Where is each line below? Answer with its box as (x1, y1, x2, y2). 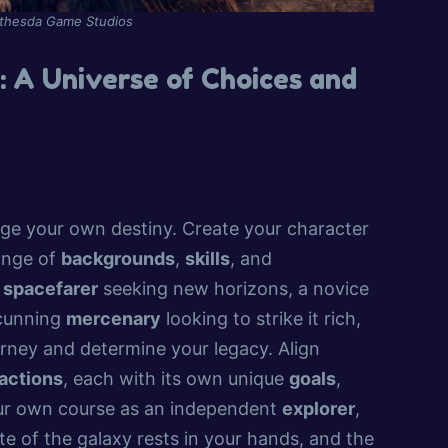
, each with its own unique (63, 368, 289, 390)
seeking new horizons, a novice (98, 278, 369, 300)
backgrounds (61, 248, 175, 270)
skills (185, 248, 230, 270)
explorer (282, 398, 355, 420)
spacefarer (3, 278, 98, 300)
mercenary (66, 308, 161, 330)
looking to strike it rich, (161, 308, 361, 330)
